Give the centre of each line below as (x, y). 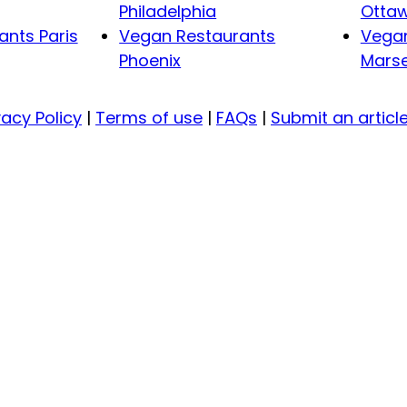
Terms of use (149, 118)
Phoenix (150, 61)
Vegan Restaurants (198, 36)
